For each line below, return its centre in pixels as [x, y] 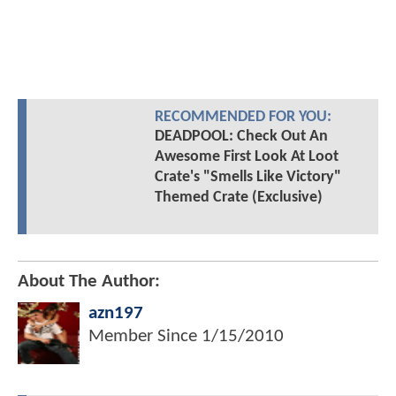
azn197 [116, 314]
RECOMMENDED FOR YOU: [243, 118]
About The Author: [89, 282]
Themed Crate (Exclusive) [238, 198]
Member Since [145, 337]
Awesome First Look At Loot [246, 157]
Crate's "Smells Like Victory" [247, 178]
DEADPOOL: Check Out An [241, 137]
